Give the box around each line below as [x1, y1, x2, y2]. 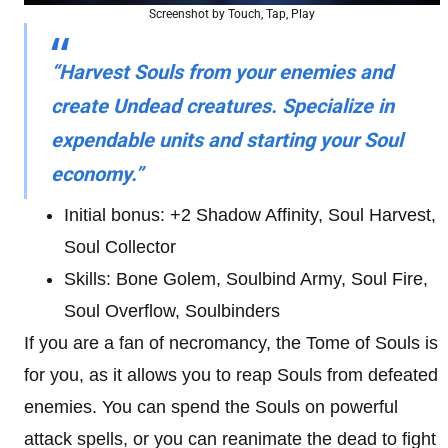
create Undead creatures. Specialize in [51, 94, 394, 118]
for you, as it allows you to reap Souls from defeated [24, 365, 438, 385]
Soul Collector [64, 237, 176, 257]
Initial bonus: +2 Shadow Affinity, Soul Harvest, [64, 205, 436, 225]
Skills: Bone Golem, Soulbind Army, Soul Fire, [64, 269, 428, 289]
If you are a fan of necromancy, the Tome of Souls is [24, 333, 438, 353]
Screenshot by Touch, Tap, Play [149, 7, 315, 21]
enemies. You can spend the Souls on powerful [24, 397, 398, 417]
